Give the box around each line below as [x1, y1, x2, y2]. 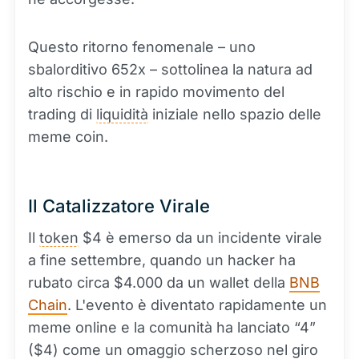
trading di [28, 106, 96, 123]
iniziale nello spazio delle [148, 106, 321, 123]
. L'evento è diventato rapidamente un [67, 296, 327, 313]
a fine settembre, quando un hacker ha [28, 252, 296, 268]
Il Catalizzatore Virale [28, 196, 210, 216]
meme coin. [28, 128, 108, 145]
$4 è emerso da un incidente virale [79, 229, 322, 246]
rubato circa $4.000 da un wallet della [28, 274, 289, 291]
